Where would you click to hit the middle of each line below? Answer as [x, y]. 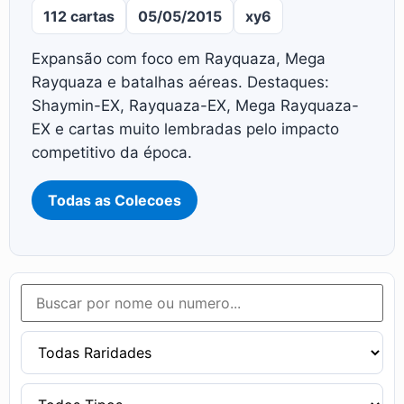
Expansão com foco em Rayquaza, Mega [179, 59]
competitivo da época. [112, 153]
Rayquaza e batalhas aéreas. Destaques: [180, 83]
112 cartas [79, 17]
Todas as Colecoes [115, 201]
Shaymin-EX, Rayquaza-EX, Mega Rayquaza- [195, 106]
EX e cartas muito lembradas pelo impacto [185, 129]
